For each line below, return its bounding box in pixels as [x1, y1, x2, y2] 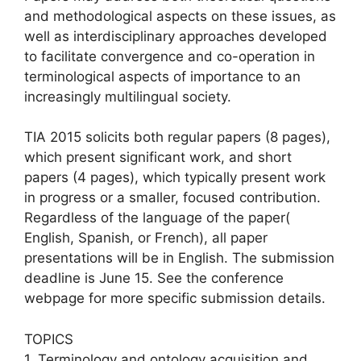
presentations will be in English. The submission [24, 250, 334, 266]
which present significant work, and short [24, 149, 292, 165]
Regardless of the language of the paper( [24, 210, 290, 226]
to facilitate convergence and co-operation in [24, 48, 315, 64]
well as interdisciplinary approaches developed [24, 27, 327, 44]
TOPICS [24, 330, 73, 347]
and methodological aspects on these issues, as [24, 7, 336, 24]
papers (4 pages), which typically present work [24, 169, 326, 185]
